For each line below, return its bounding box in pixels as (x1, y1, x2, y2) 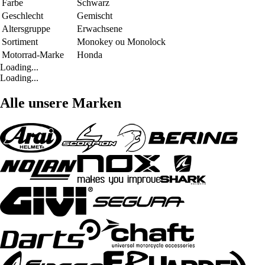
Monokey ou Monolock (77, 36, 166, 47)
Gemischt (77, 10, 112, 21)
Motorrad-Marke (2, 49, 64, 60)
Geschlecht (2, 10, 43, 21)
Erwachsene (77, 23, 122, 34)
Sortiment (2, 36, 38, 47)
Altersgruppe (2, 23, 50, 34)
